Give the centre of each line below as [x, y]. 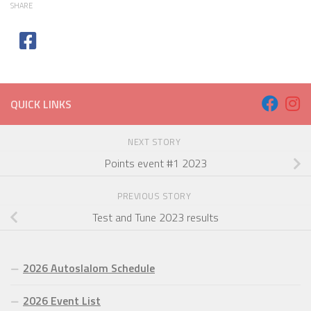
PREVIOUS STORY [155, 196]
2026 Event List [62, 301]
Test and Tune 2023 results [155, 217]
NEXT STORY [155, 142]
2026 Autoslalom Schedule [89, 268]
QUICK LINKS [41, 104]
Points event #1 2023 [155, 163]
